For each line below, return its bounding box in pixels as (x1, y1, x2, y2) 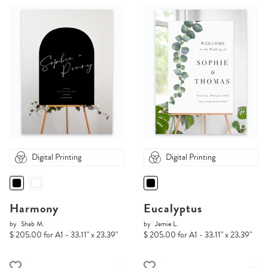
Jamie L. (155, 218, 178, 230)
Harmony (10, 199, 59, 218)
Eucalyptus (144, 199, 202, 218)
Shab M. (21, 218, 44, 230)
